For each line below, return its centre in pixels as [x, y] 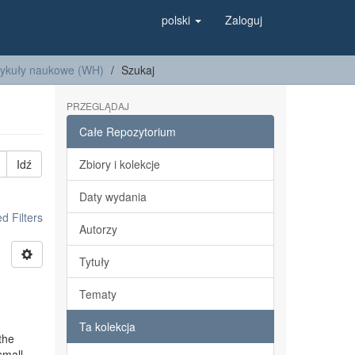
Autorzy [98, 229]
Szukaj [138, 70]
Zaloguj [244, 20]
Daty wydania [113, 197]
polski [177, 20]
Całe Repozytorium [127, 132]
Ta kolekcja [107, 326]
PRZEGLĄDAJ [97, 106]
